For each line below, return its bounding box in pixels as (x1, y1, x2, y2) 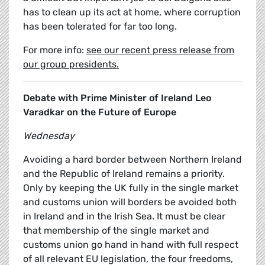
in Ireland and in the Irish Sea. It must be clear (23, 211, 225, 222)
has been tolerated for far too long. (23, 21, 177, 33)
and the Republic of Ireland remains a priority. (23, 168, 225, 180)
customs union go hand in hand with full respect (23, 239, 238, 251)
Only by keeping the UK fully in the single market (23, 182, 238, 194)
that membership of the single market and (23, 225, 209, 237)
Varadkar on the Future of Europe (23, 106, 176, 118)
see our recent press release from (86, 44, 234, 56)
